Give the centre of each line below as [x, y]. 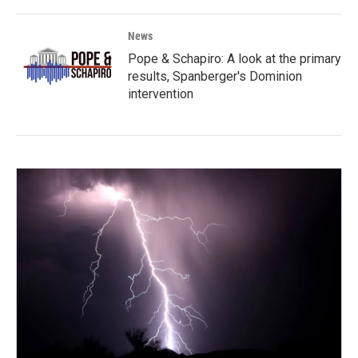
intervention [161, 94]
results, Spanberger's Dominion [215, 77]
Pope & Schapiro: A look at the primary [235, 59]
